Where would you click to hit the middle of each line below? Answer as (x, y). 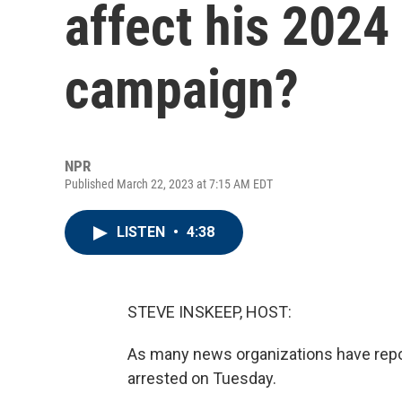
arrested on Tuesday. (202, 378)
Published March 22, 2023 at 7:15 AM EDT (169, 184)
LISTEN (143, 232)
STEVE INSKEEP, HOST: (210, 312)
